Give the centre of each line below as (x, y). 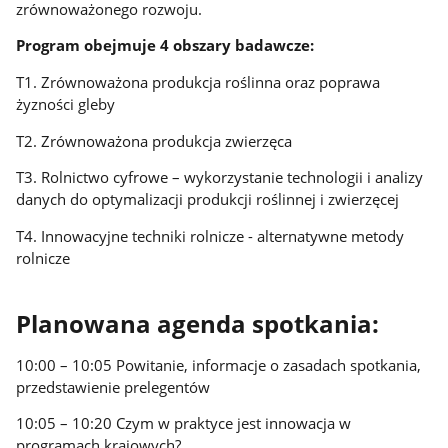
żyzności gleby (66, 103)
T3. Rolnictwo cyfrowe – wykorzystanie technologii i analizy (220, 177)
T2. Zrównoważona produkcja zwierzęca (154, 140)
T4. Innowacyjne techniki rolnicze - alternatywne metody (210, 235)
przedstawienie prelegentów (113, 386)
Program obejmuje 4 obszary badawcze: (165, 45)
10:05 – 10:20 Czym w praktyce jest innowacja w (184, 423)
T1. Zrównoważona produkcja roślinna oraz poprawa (198, 81)
